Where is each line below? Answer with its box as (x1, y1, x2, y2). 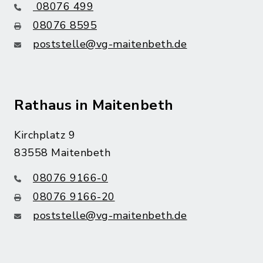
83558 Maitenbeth (14, 146, 110, 160)
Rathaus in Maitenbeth (14, 96, 174, 114)
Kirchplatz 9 (14, 128, 75, 142)
